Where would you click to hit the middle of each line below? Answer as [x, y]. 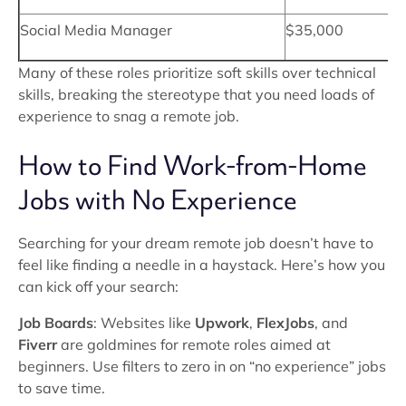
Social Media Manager [96, 30]
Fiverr [38, 344]
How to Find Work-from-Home [193, 166]
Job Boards [56, 323]
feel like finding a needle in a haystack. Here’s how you [202, 265]
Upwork [222, 323]
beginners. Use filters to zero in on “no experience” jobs [202, 366]
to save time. [62, 388]
